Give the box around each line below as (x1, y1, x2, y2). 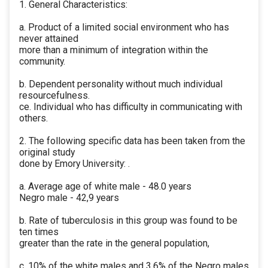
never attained (19, 33, 78, 45)
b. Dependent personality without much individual (19, 78, 223, 90)
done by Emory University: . (19, 158, 130, 170)
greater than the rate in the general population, (19, 237, 209, 249)
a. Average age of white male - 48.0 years (19, 181, 191, 193)
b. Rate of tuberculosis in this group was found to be (19, 215, 237, 227)
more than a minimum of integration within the (19, 44, 208, 56)
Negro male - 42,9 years (19, 192, 119, 204)
